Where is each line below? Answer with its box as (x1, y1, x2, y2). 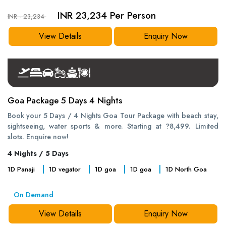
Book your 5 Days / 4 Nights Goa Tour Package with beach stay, (7, 110, 218, 121)
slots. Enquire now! (7, 132, 69, 142)
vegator (56, 164, 81, 174)
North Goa (173, 164, 207, 174)
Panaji (15, 164, 35, 174)
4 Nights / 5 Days (7, 148, 69, 158)
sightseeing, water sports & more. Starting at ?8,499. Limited (7, 121, 218, 131)
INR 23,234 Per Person (57, 9, 156, 22)
